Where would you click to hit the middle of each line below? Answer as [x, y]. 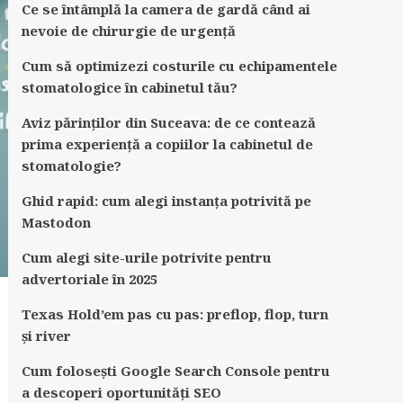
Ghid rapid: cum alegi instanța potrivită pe [166, 201]
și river [46, 336]
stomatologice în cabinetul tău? [129, 87]
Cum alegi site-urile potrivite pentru [146, 257]
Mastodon [56, 222]
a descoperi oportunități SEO [121, 392]
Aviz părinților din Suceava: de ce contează [168, 122]
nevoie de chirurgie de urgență [128, 31]
